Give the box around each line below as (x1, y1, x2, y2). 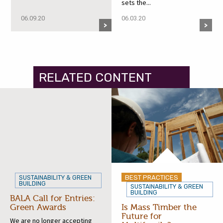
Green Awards (10, 202, 66, 212)
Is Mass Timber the (121, 202, 197, 212)
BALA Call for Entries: (10, 193, 95, 203)
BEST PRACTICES (125, 173, 178, 181)
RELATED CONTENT (39, 69, 152, 85)
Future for (121, 211, 162, 221)
